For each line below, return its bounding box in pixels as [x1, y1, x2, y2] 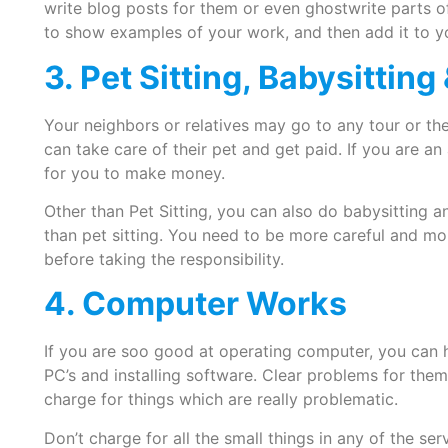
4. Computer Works [43, 284, 347, 324]
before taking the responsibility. [43, 248, 284, 269]
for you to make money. [43, 162, 225, 183]
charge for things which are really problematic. [43, 389, 398, 410]
